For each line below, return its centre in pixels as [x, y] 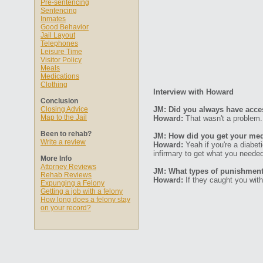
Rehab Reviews [66, 175]
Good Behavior [65, 27]
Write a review [63, 142]
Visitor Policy [61, 60]
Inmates [53, 19]
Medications [60, 76]
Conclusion [59, 101]
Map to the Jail [64, 117]
